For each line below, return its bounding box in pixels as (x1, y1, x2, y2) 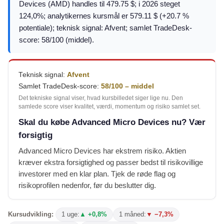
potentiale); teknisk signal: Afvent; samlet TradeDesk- (19, 23, 192, 32)
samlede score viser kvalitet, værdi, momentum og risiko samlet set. (18, 103, 200, 110)
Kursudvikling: (8, 210, 53, 218)
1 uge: (61, 210, 79, 218)
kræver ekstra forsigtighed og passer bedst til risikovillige (18, 158, 203, 166)
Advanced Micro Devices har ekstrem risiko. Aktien (18, 146, 186, 155)
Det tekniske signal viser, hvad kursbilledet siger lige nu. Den (18, 94, 183, 101)
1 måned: (119, 210, 146, 218)
